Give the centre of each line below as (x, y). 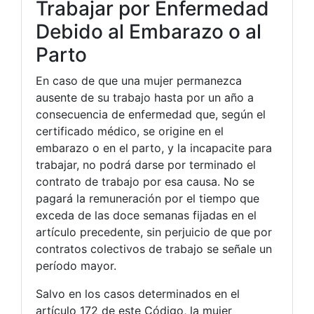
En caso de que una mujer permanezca (139, 80)
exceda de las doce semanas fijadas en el (146, 215)
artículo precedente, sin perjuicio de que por (154, 232)
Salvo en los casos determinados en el (138, 293)
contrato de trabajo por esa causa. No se (145, 181)
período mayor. (76, 265)
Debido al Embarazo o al (149, 31)
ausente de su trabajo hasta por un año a (145, 97)
